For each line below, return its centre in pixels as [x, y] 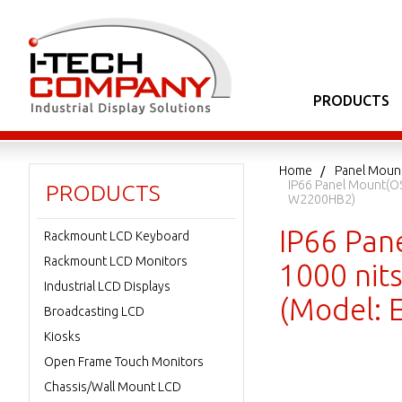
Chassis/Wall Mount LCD [113, 387]
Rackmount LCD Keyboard [117, 236]
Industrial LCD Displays [107, 286]
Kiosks [62, 336]
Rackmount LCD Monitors [116, 261]
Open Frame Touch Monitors [124, 362]
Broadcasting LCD [94, 311]
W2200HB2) [322, 199]
